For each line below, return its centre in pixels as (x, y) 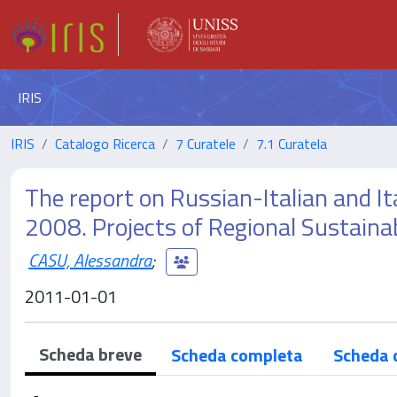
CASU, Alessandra (90, 260)
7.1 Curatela (292, 144)
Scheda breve (90, 354)
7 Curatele (206, 144)
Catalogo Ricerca (105, 144)
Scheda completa (237, 355)
